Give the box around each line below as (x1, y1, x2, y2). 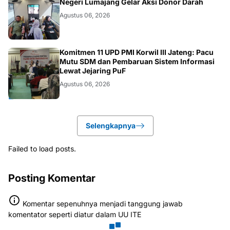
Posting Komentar (8, 171, 95, 184)
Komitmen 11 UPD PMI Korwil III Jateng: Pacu (60, 47, 214, 56)
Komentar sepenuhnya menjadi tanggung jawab (23, 199, 183, 208)
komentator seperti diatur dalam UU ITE (8, 209, 141, 219)
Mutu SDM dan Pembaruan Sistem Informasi (60, 56, 215, 66)
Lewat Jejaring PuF (60, 66, 126, 75)
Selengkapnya (85, 121, 136, 130)
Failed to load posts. (8, 144, 76, 153)
